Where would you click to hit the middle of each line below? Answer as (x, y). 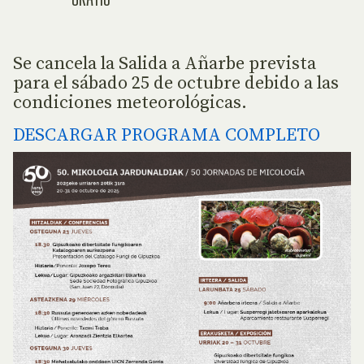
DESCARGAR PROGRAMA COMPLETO (167, 135)
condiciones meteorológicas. (130, 102)
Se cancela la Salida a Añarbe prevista (165, 63)
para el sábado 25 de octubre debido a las (176, 83)
